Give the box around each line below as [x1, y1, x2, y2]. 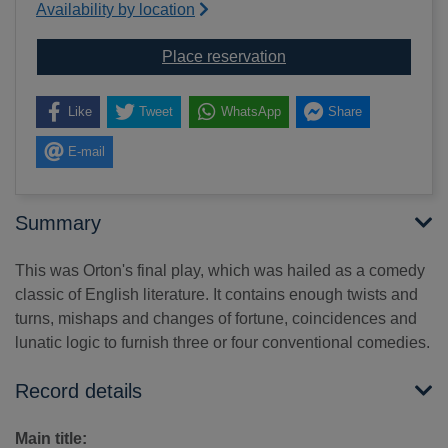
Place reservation [162, 47, 286, 65]
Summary [15, 212, 101, 235]
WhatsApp [220, 104, 281, 120]
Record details [15, 380, 142, 403]
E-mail [67, 144, 105, 160]
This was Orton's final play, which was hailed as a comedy [15, 262, 425, 280]
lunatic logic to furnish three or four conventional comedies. [15, 334, 430, 352]
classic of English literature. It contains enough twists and [15, 286, 418, 304]
